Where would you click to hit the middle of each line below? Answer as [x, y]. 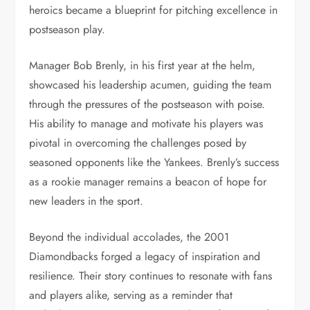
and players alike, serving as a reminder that [131, 295]
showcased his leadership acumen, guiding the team [151, 85]
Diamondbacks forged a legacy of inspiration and [145, 256]
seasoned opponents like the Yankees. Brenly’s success [154, 162]
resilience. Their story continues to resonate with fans [151, 276]
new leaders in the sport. [86, 201]
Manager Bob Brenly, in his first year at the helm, [143, 65]
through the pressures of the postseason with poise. [147, 104]
